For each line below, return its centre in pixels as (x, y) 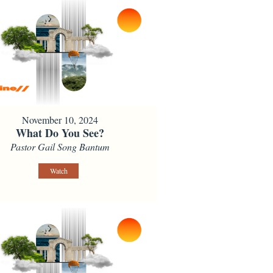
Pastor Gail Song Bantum (60, 147)
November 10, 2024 (60, 120)
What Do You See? (60, 133)
